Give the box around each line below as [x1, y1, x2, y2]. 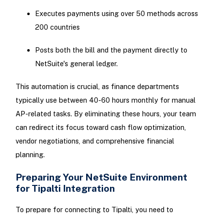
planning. [15, 150, 45, 159]
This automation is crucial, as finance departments [15, 82, 179, 91]
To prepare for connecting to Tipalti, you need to [15, 205, 173, 214]
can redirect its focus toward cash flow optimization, [15, 123, 186, 132]
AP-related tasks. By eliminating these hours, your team [15, 109, 196, 118]
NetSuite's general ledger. [35, 59, 118, 68]
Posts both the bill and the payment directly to [35, 46, 187, 54]
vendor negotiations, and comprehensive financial [15, 137, 174, 145]
